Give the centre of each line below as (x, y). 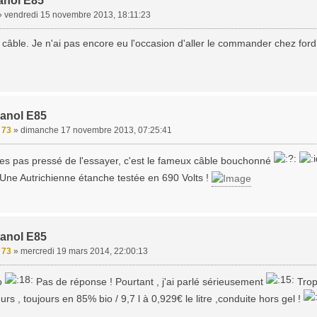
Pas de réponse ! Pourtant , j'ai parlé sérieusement (150, 282)
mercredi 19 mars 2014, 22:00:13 (84, 251)
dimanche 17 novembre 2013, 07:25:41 (96, 130)
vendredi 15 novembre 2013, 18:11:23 (77, 15)
